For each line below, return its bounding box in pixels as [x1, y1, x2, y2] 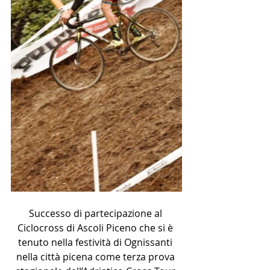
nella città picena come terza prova [16, 250, 177, 263]
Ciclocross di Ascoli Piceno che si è [17, 221, 175, 234]
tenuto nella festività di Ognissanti [18, 236, 175, 249]
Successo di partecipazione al [28, 207, 165, 220]
